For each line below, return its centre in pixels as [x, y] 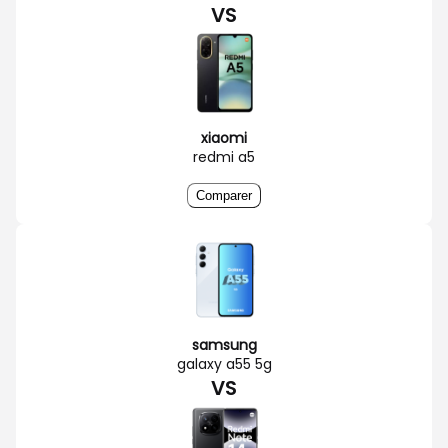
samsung [224, 344]
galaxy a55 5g [224, 363]
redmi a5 [224, 156]
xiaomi [224, 137]
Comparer [224, 195]
